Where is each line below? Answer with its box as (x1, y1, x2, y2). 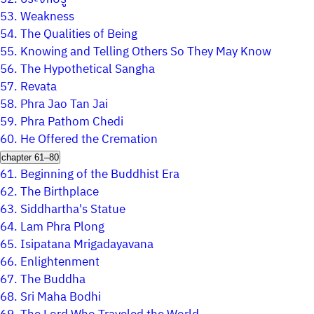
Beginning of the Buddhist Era (20, 165, 179, 184)
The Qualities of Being (20, 25, 137, 44)
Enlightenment (20, 252, 100, 272)
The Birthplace (20, 182, 99, 202)
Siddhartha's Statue (20, 200, 125, 219)
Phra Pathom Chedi (20, 112, 123, 132)
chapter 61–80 (1, 152, 59, 163)
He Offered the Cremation (20, 130, 158, 149)
